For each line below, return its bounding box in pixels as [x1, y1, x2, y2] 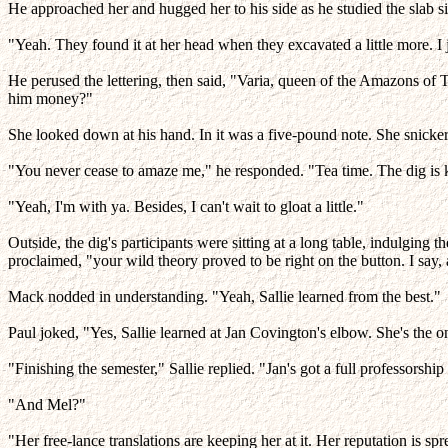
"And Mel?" [8, 396, 86, 413]
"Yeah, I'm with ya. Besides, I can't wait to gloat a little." [8, 198, 364, 215]
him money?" [8, 90, 93, 107]
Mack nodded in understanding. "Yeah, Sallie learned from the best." [8, 288, 441, 305]
